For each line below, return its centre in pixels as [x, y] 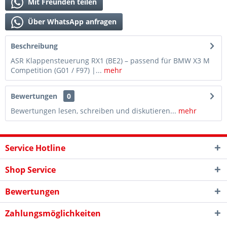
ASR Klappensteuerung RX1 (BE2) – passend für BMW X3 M [110, 61]
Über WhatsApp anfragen [71, 22]
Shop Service [30, 170]
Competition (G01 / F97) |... [56, 70]
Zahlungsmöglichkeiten [53, 213]
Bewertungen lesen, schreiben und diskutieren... [93, 111]
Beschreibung [34, 46]
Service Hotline [35, 148]
